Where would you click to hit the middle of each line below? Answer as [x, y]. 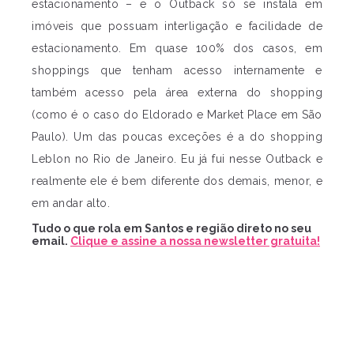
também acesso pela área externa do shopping [177, 92]
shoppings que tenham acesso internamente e [177, 70]
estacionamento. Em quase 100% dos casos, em [177, 48]
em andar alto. [71, 203]
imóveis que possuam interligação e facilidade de [177, 26]
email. [51, 241]
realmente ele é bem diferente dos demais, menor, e [177, 181]
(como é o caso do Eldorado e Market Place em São [177, 115]
